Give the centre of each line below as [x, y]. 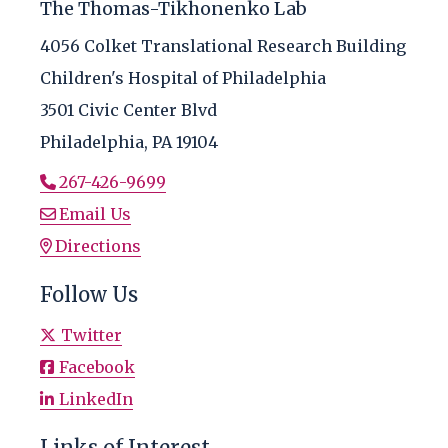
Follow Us [89, 295]
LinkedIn [96, 399]
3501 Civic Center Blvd [128, 110]
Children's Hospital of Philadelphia [183, 78]
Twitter [91, 335]
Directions [98, 246]
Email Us [95, 214]
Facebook [97, 367]
